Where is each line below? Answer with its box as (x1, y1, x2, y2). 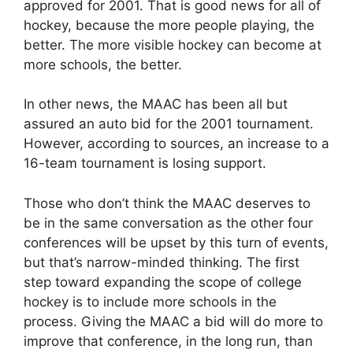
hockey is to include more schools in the (24, 293, 277, 310)
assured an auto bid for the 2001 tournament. (24, 116, 314, 132)
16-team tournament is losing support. (24, 155, 266, 171)
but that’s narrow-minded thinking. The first (24, 254, 299, 270)
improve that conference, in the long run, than (24, 333, 313, 349)
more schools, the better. (24, 56, 182, 72)
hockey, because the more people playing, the (24, 17, 314, 33)
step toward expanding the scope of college (24, 273, 302, 290)
